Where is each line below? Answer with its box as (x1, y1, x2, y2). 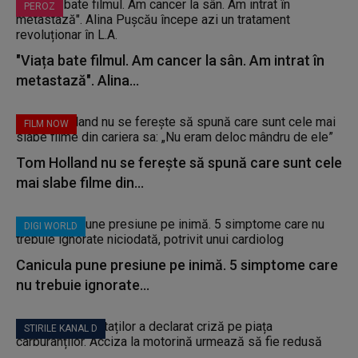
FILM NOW (24, 118, 69, 129)
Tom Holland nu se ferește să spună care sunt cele (16, 154, 342, 171)
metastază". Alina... (16, 72, 139, 89)
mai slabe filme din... (16, 174, 144, 191)
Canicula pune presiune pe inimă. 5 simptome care (16, 257, 338, 273)
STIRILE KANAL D (24, 323, 97, 334)
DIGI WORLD (24, 221, 78, 232)
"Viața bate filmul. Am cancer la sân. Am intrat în (16, 52, 324, 69)
